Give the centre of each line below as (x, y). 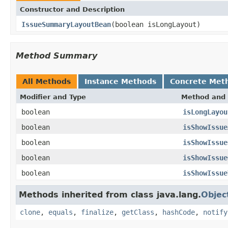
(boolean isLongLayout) (156, 24)
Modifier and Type (53, 97)
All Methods (47, 81)
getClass (138, 212)
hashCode (179, 212)
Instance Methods (120, 81)
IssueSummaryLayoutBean (66, 24)
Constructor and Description (72, 9)
